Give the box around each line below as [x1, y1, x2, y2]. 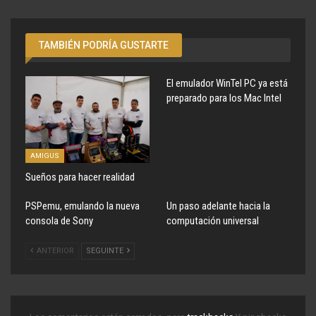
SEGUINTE [86, 245, 126, 255]
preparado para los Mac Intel [166, 91, 281, 104]
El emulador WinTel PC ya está [166, 76, 288, 90]
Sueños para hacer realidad [25, 170, 135, 183]
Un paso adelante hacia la [166, 199, 270, 212]
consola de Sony [25, 214, 93, 227]
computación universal [166, 214, 259, 227]
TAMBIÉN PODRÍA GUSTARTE [39, 39, 169, 51]
